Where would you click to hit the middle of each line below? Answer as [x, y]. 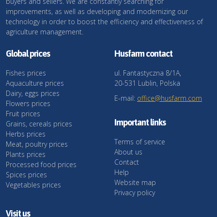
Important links [140, 122]
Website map [135, 182]
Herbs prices [26, 134]
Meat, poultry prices [37, 144]
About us [128, 152]
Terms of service [140, 142]
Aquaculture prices [35, 83]
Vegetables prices [33, 185]
